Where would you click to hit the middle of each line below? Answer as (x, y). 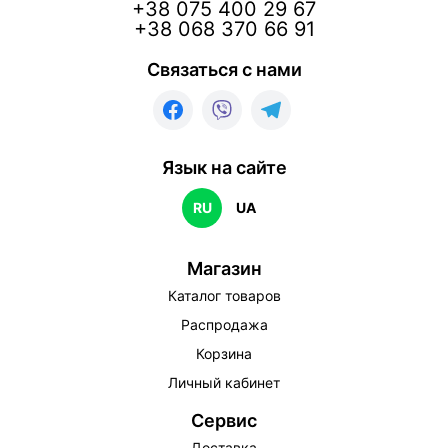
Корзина (224, 354)
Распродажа (224, 325)
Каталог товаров (224, 296)
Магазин (224, 269)
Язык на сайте (224, 168)
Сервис (224, 421)
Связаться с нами (224, 70)
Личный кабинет (224, 383)
